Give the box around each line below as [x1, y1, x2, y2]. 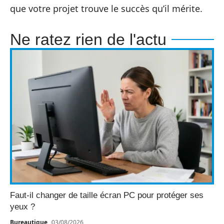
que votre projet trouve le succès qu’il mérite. [10, 2, 202, 14]
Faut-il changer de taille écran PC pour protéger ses [10, 190, 203, 200]
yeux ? [10, 201, 35, 211]
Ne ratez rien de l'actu [10, 30, 166, 48]
